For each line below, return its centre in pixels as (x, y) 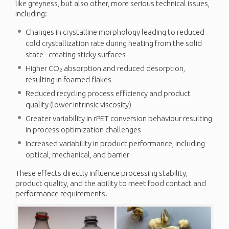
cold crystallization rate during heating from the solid (114, 43)
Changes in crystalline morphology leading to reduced (115, 32)
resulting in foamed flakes (68, 79)
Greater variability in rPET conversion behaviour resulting (119, 118)
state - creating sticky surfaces (76, 54)
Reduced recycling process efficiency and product (108, 93)
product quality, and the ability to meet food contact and (111, 183)
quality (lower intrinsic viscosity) (78, 104)
